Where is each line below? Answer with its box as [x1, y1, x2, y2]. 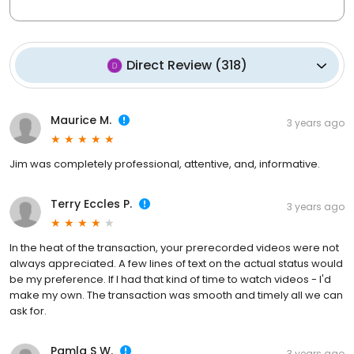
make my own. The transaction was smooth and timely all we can [9, 288, 343, 303]
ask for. [9, 303, 47, 319]
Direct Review [126, 56, 212, 75]
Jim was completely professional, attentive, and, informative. [9, 156, 320, 172]
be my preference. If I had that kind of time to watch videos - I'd [9, 272, 331, 288]
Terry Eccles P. [51, 196, 132, 213]
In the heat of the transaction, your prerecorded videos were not [9, 240, 339, 256]
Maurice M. [51, 112, 111, 129]
